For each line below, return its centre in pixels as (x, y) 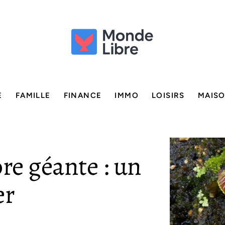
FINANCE (83, 95)
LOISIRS (168, 95)
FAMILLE (33, 95)
